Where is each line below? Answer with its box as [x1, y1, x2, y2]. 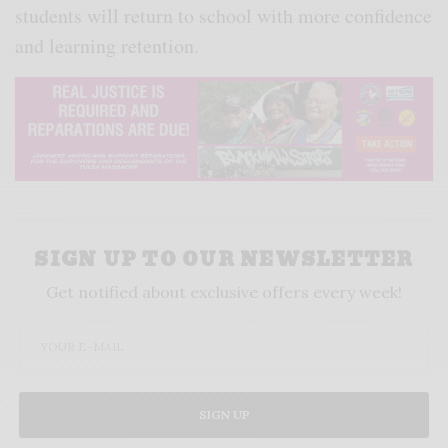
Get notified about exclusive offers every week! [45, 282, 403, 303]
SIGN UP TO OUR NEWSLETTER [34, 245, 414, 275]
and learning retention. [15, 31, 200, 59]
